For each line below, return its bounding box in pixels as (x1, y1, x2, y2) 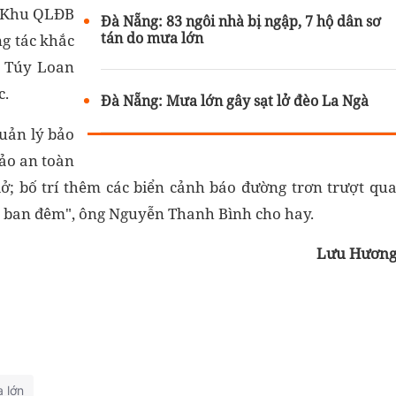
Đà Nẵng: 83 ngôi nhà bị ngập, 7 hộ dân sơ (101, 11, 382, 31)
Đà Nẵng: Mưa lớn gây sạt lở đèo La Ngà (101, 90, 369, 110)
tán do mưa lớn (101, 27, 204, 48)
